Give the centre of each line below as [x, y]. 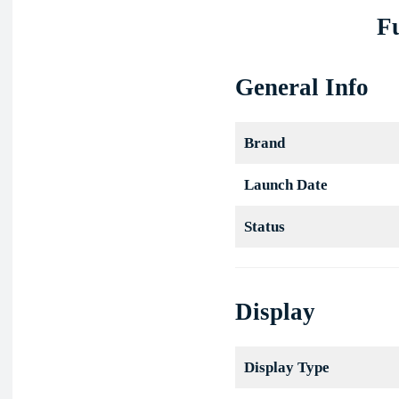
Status [264, 227]
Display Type [286, 368]
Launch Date [285, 185]
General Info [302, 88]
